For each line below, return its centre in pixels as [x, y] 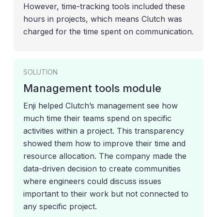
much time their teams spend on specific [97, 118]
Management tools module [92, 88]
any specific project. [60, 206]
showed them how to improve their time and [104, 143]
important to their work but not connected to [106, 194]
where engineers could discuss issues [92, 181]
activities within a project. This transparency [104, 131]
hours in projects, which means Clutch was [103, 19]
